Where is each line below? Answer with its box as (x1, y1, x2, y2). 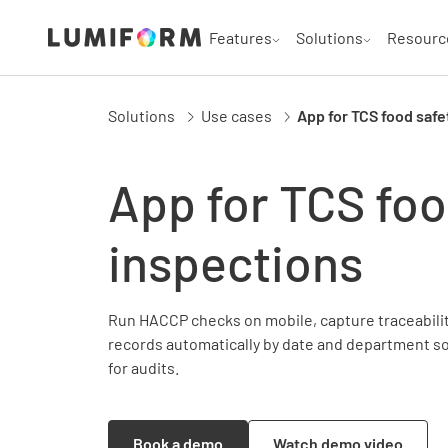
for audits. (108, 358, 179, 377)
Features (209, 27, 272, 47)
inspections (108, 232, 363, 292)
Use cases (200, 106, 272, 125)
